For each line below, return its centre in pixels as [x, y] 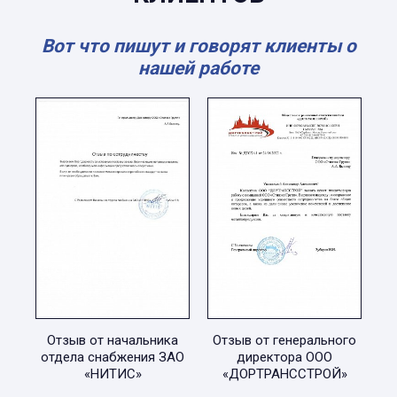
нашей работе [198, 68]
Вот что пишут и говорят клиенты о [198, 46]
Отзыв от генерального [284, 340]
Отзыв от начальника [113, 340]
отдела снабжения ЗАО [113, 357]
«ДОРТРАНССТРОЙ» [284, 374]
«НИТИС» [113, 374]
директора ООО [284, 357]
